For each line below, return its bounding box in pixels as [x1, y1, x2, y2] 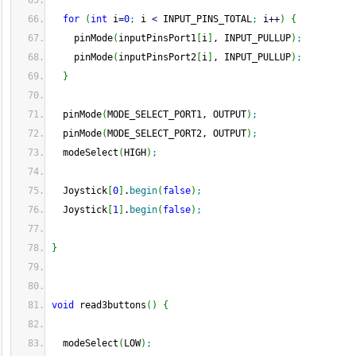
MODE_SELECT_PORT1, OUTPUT [107, 109, 246, 120]
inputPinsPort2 [118, 52, 196, 63]
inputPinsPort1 [118, 33, 196, 44]
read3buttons [74, 300, 146, 311]
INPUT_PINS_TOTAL [157, 14, 252, 25]
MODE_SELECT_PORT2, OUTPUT [107, 128, 246, 139]
